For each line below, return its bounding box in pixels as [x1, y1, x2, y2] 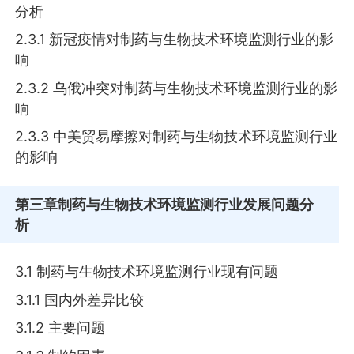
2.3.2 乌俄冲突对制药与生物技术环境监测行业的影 [15, 79, 338, 96]
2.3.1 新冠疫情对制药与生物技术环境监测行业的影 [15, 31, 334, 48]
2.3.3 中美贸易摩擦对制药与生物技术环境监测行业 [15, 128, 338, 145]
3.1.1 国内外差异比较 [15, 291, 145, 308]
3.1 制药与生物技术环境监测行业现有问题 [15, 263, 279, 281]
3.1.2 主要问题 [15, 319, 106, 337]
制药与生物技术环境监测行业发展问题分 [58, 195, 314, 213]
